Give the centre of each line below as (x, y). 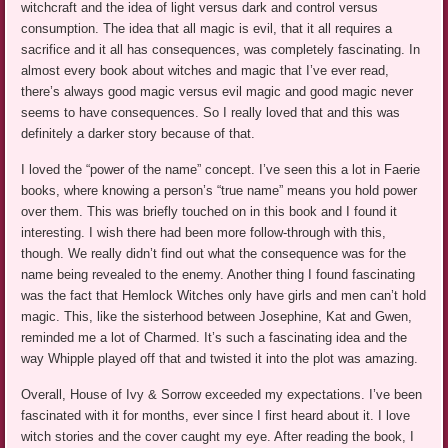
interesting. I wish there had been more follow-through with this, (204, 233)
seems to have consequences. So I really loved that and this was (211, 113)
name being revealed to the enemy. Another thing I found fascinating (218, 275)
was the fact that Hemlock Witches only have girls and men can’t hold (224, 296)
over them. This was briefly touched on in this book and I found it (209, 212)
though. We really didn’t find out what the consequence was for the (214, 254)
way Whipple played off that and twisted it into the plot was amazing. (220, 359)
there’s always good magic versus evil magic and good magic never (217, 92)
